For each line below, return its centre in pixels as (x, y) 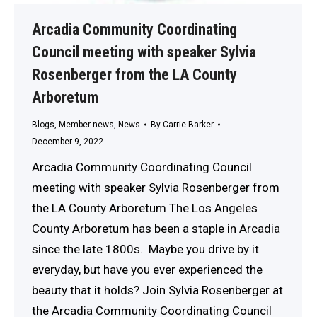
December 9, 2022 (68, 141)
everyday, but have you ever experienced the (147, 269)
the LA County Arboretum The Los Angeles (145, 208)
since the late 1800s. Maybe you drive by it (145, 249)
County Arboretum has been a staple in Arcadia (156, 228)
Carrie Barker (188, 124)
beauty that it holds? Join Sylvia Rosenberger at (157, 290)
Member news (86, 124)
